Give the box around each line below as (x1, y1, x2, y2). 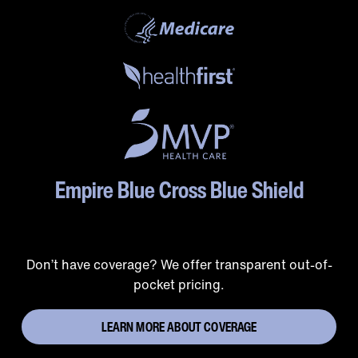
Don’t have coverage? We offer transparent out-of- (26, 255, 332, 275)
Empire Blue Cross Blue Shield (54, 173, 304, 207)
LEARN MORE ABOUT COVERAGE (101, 317, 257, 337)
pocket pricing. (133, 275, 225, 295)
